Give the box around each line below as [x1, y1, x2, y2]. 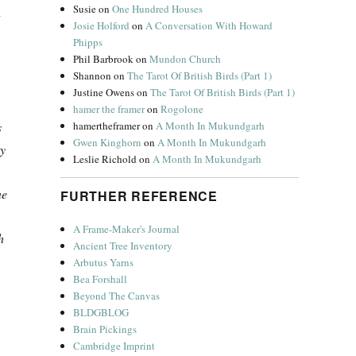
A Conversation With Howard [145, 18, 273, 33]
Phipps [73, 35, 103, 49]
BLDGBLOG [73, 305, 130, 319]
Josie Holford [73, 18, 130, 33]
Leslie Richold [73, 152, 137, 166]
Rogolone [161, 102, 204, 116]
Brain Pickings [73, 322, 137, 336]
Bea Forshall [73, 272, 128, 286]
